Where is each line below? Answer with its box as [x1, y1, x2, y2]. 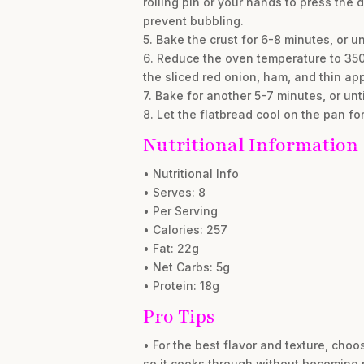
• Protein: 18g [142, 279, 219, 293]
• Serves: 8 [142, 185, 206, 200]
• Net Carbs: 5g [142, 260, 230, 275]
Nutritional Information [142, 132, 358, 158]
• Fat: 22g [142, 241, 199, 256]
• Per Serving [142, 204, 218, 219]
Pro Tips [142, 304, 214, 330]
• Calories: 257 [142, 223, 227, 237]
